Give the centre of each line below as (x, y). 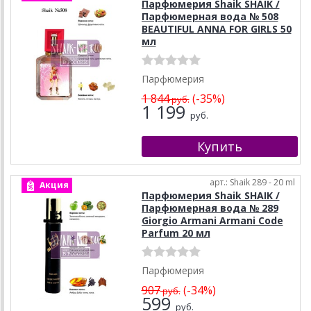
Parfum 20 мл (176, 233)
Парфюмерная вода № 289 (210, 208)
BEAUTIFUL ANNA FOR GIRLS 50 (216, 29)
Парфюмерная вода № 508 (210, 17)
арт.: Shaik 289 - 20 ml (252, 183)
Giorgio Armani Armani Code (212, 221)
